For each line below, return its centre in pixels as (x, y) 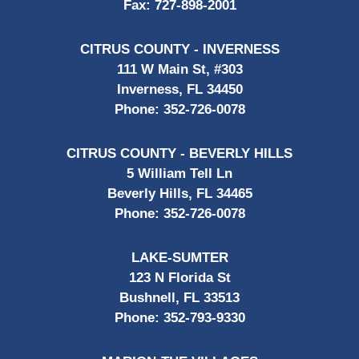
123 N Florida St (179, 277)
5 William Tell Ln (179, 173)
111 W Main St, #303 (179, 69)
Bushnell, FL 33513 (179, 297)
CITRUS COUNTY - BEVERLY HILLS (179, 153)
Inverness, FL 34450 (179, 89)
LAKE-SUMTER (179, 257)
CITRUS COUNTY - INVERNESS (179, 49)
